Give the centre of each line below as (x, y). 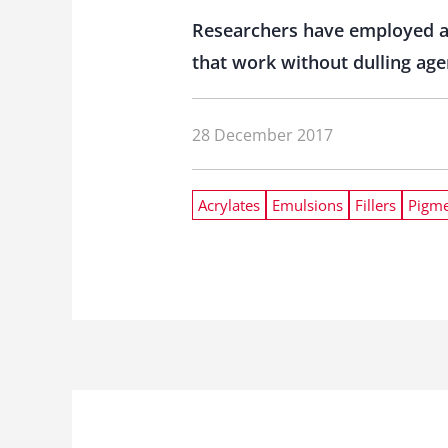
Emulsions (307, 205)
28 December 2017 (262, 134)
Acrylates (229, 205)
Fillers (375, 205)
